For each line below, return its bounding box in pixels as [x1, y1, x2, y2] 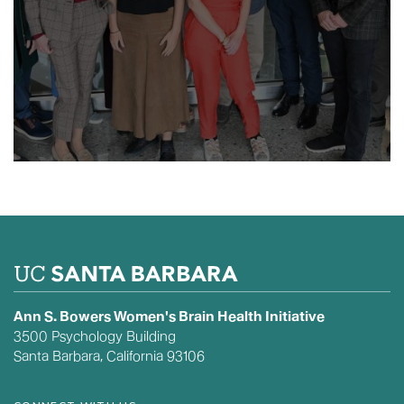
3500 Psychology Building [14, 328, 176, 344]
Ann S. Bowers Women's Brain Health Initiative [14, 308, 325, 325]
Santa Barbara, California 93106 [14, 348, 205, 364]
